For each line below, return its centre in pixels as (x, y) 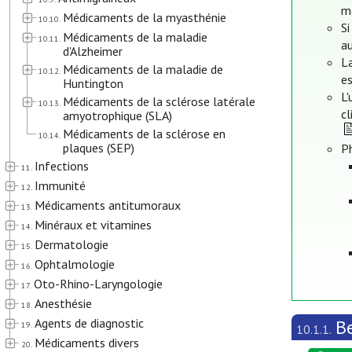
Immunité (60, 185)
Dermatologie (71, 244)
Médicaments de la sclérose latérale (159, 101)
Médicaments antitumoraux (108, 205)
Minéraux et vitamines (93, 225)
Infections (62, 166)
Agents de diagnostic (89, 323)
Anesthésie (63, 303)
